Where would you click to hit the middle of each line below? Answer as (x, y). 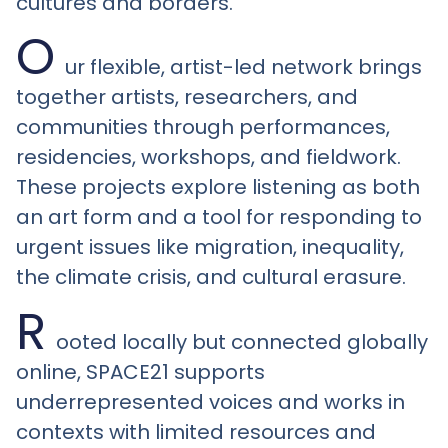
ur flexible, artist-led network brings (243, 67)
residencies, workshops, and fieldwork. (208, 157)
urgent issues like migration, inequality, (210, 247)
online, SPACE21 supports (140, 371)
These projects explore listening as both (218, 187)
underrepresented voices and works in (210, 401)
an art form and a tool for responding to (219, 217)
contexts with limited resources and (196, 431)
